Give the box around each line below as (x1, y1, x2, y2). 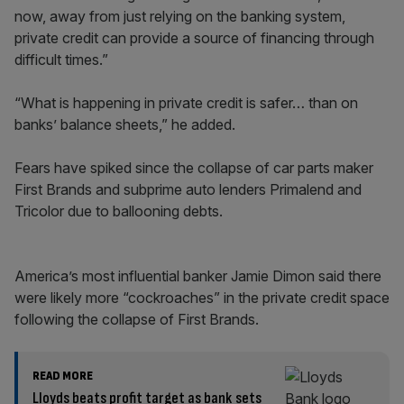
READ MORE (32, 368, 93, 383)
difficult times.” (14, 50, 108, 69)
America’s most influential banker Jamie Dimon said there (14, 267, 381, 285)
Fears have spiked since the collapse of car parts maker (14, 159, 373, 177)
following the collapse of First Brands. (14, 310, 259, 328)
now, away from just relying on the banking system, (14, 7, 345, 25)
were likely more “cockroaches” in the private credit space (14, 289, 390, 307)
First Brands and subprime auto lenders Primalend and (14, 180, 362, 198)
